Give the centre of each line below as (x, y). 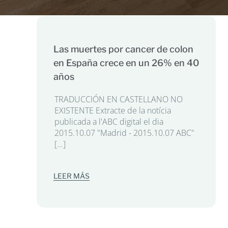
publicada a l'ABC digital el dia (109, 121)
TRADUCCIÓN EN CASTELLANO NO (118, 99)
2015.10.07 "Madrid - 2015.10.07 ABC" (124, 133)
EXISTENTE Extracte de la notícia (112, 110)
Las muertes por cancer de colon (123, 49)
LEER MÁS (71, 176)
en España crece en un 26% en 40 (126, 63)
